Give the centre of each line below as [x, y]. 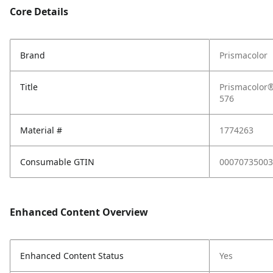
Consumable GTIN [57, 162]
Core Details [39, 12]
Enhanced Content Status [72, 256]
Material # [41, 130]
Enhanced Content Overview [79, 212]
